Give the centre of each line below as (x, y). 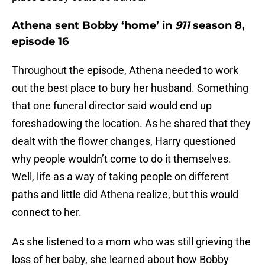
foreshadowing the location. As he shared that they (131, 124)
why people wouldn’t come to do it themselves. (122, 159)
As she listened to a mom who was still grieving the (131, 242)
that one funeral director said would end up (112, 106)
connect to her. (47, 212)
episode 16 (40, 42)
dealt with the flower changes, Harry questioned (124, 141)
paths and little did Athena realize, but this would (125, 195)
